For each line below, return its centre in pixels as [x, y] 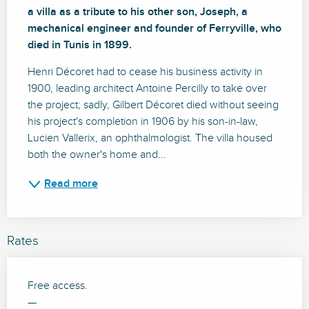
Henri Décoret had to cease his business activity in [145, 72]
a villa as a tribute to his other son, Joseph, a [138, 12]
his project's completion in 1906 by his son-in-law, [143, 122]
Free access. [58, 286]
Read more [71, 184]
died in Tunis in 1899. [80, 46]
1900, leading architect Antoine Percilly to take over [147, 89]
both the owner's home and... [97, 155]
